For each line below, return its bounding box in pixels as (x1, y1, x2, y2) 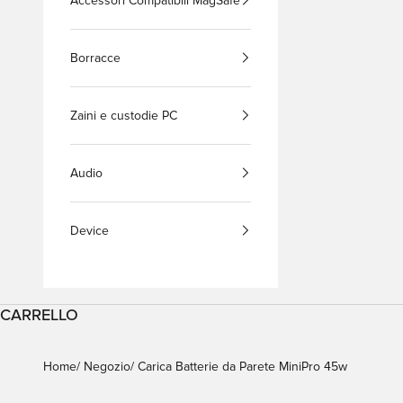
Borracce (70, 49, 121, 66)
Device (70, 222, 109, 238)
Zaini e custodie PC (70, 107, 177, 123)
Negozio (84, 359, 130, 375)
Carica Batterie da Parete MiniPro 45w (138, 359, 347, 375)
